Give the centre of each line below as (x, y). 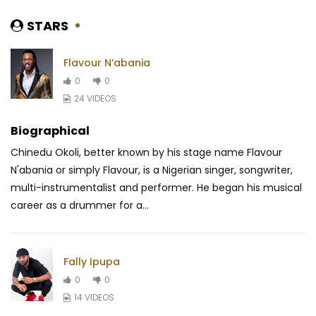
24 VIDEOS (95, 98)
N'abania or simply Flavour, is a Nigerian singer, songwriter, (152, 170)
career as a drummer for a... (80, 206)
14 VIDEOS (94, 297)
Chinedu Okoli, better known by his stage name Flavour (146, 153)
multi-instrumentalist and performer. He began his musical (156, 188)
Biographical (50, 131)
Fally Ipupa (92, 261)
